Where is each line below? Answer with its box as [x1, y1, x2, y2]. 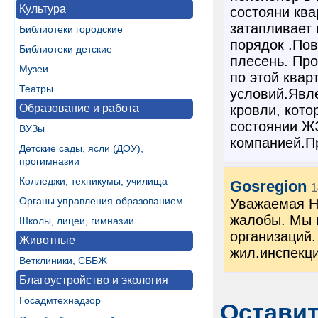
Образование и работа [19, 102, 139, 114]
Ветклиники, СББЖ [19, 255, 107, 266]
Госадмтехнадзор [19, 295, 101, 306]
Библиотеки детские [19, 43, 112, 55]
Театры [19, 83, 53, 94]
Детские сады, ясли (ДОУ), [19, 143, 143, 154]
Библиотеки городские [19, 23, 123, 35]
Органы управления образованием [19, 195, 183, 207]
